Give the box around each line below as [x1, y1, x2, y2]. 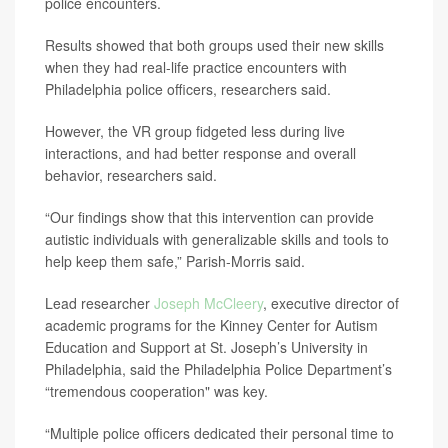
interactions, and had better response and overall [45, 143, 356, 163]
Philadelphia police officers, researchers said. [45, 79, 331, 99]
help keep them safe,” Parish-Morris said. [45, 251, 305, 271]
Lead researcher [45, 293, 154, 313]
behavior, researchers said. [45, 165, 217, 185]
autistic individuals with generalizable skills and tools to [45, 229, 389, 249]
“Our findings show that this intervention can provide [45, 207, 374, 227]
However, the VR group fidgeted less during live [45, 121, 345, 141]
